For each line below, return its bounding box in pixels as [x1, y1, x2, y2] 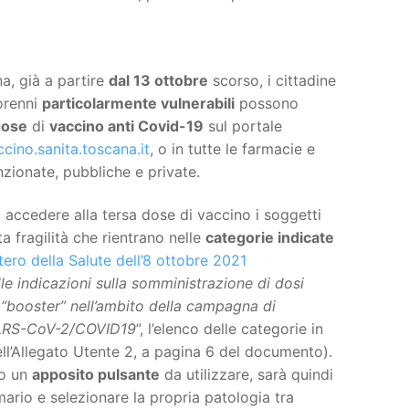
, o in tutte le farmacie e [149, 139, 315, 158]
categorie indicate [204, 228, 334, 247]
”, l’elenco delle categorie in [135, 320, 323, 339]
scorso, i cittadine [207, 70, 336, 89]
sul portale [203, 116, 282, 135]
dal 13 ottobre [108, 70, 208, 89]
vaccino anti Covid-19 [48, 116, 204, 135]
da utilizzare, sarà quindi [160, 365, 333, 384]
